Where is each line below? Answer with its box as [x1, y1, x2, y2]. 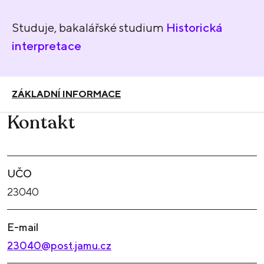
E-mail [7, 221, 38, 234]
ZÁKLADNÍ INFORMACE [12, 88, 121, 100]
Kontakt [7, 111, 75, 136]
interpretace [12, 38, 81, 53]
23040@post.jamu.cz [7, 239, 111, 252]
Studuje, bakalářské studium [12, 19, 166, 35]
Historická [166, 19, 223, 35]
